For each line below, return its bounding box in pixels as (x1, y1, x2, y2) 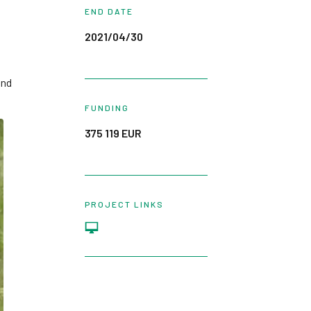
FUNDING (84, 103, 129, 112)
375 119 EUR (84, 126, 142, 140)
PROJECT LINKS (84, 199, 164, 209)
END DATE (84, 6, 133, 16)
